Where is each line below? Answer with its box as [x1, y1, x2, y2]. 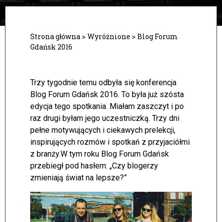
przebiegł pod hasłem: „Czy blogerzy [30, 161, 158, 170]
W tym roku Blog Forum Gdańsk [60, 149, 169, 159]
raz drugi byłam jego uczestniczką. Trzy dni [30, 113, 179, 123]
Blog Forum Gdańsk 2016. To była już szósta [30, 90, 184, 99]
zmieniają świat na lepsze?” [30, 173, 127, 182]
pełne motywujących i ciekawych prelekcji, [30, 125, 175, 135]
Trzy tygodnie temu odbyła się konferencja [30, 78, 176, 87]
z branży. [30, 149, 60, 159]
